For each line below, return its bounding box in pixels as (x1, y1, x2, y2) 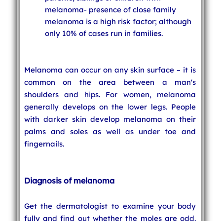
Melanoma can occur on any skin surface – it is (24, 65, 196, 74)
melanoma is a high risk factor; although (44, 16, 191, 26)
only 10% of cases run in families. (44, 28, 163, 38)
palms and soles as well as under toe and (24, 126, 196, 136)
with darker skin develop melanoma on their (24, 114, 196, 124)
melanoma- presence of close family (44, 4, 176, 14)
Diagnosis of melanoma (24, 175, 114, 185)
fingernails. (24, 139, 64, 148)
